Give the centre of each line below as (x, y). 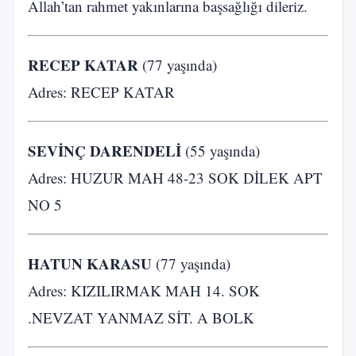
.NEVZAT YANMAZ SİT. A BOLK (141, 317)
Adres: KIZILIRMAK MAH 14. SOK (144, 290)
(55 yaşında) (221, 151)
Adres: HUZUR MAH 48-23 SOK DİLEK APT (175, 178)
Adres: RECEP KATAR (101, 92)
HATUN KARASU (90, 263)
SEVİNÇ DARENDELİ (104, 151)
